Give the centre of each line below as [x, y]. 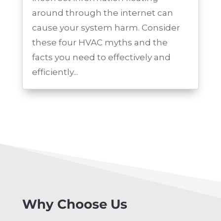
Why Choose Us [74, 204]
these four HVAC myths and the [100, 43]
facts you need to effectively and [101, 57]
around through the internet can [102, 13]
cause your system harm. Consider [106, 28]
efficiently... [55, 72]
